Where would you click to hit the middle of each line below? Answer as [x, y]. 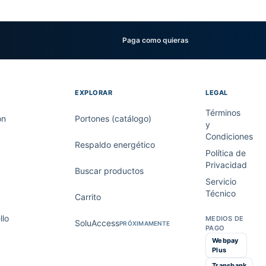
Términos [223, 113]
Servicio [221, 181]
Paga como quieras [156, 40]
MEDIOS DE [225, 218]
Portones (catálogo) [113, 118]
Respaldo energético [115, 145]
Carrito [88, 197]
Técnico [221, 193]
